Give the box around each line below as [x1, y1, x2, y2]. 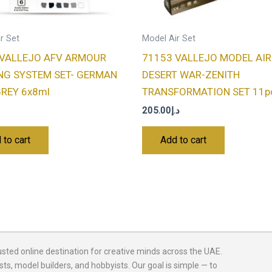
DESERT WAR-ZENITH [142, 68, 240, 81]
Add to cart [160, 134, 206, 146]
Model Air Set [142, 33, 195, 44]
